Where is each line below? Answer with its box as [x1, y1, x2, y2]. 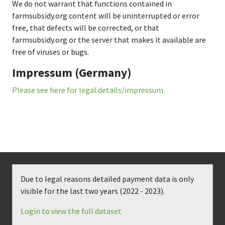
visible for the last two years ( [21, 186, 123, 196]
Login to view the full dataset [21, 206, 122, 216]
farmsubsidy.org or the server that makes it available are [12, 35, 206, 45]
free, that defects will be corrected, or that [12, 23, 159, 33]
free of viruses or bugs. [12, 47, 89, 57]
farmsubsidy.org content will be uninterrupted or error [12, 11, 199, 21]
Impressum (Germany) [12, 65, 132, 80]
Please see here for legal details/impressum [12, 85, 163, 95]
